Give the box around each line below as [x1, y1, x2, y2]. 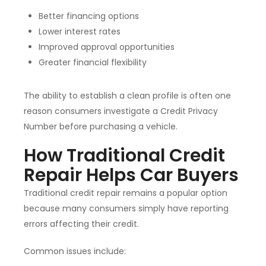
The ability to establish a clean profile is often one [24, 90, 231, 102]
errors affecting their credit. [24, 218, 139, 230]
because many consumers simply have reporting [24, 202, 229, 215]
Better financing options [39, 10, 139, 23]
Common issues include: [24, 245, 126, 258]
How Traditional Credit [24, 143, 225, 169]
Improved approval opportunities [39, 41, 175, 53]
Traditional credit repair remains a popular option [24, 187, 227, 199]
